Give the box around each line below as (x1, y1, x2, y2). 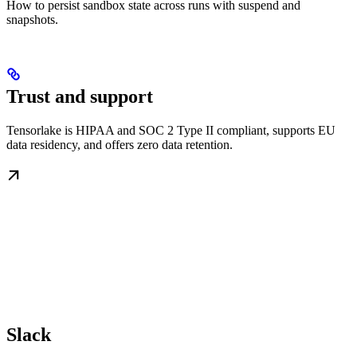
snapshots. (6, 12, 58, 26)
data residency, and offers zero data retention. (6, 137, 233, 151)
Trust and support (6, 85, 153, 107)
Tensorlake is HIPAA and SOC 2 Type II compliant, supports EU (6, 123, 335, 137)
